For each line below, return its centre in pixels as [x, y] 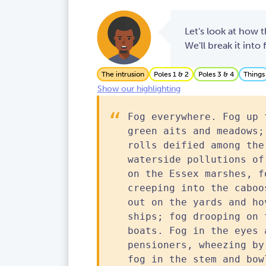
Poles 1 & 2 [171, 74]
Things [254, 74]
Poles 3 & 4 [216, 74]
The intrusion [123, 74]
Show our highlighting [139, 89]
